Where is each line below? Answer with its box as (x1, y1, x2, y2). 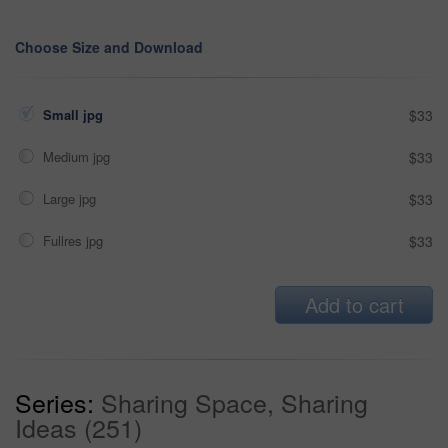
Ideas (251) (15, 408, 142, 445)
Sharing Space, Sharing (101, 383, 368, 420)
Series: (15, 383, 94, 420)
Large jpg (43, 188, 100, 208)
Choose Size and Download (15, 36, 203, 57)
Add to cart (304, 289, 404, 319)
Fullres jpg (43, 230, 107, 250)
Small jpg (43, 104, 107, 124)
